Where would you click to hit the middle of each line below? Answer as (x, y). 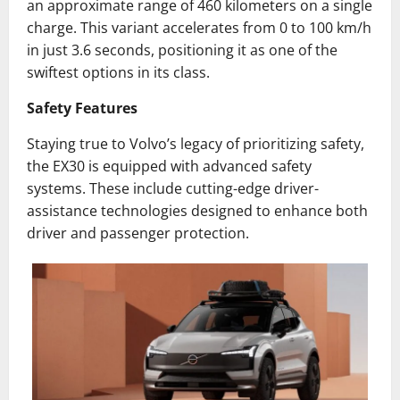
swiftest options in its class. (118, 73)
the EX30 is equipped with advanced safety (169, 167)
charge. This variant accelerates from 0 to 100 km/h (199, 28)
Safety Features (82, 108)
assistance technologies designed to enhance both (197, 211)
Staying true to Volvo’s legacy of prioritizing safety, (196, 144)
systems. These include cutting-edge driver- (173, 189)
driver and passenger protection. (138, 233)
